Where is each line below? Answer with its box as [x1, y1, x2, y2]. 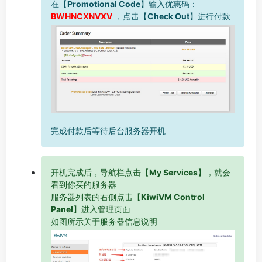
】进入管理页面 [73, 204, 130, 214]
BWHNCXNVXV [51, 11, 112, 21]
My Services [149, 167, 198, 177]
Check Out [147, 11, 189, 21]
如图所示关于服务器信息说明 [51, 216, 157, 226]
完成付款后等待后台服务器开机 [51, 125, 166, 136]
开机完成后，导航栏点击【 [51, 167, 149, 177]
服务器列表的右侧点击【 [51, 191, 141, 202]
